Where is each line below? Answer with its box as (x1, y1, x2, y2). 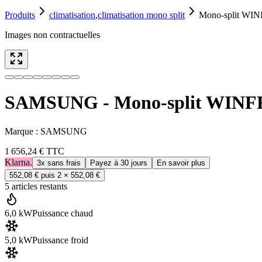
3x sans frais (37, 158, 81, 167)
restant (37, 181, 64, 191)
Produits (5, 10, 35, 20)
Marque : (5, 126, 38, 136)
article (9, 181, 34, 191)
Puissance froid (32, 235, 88, 245)
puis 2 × (41, 170, 71, 180)
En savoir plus (157, 158, 205, 167)
